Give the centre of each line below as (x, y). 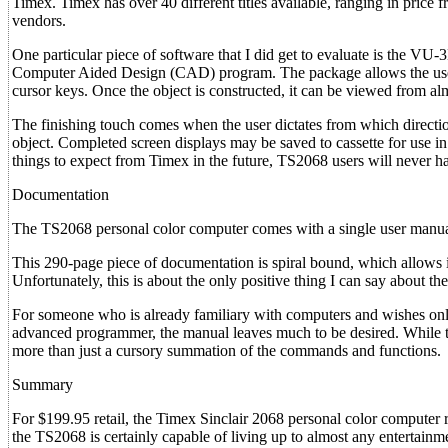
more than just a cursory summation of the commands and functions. (226, 350)
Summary (42, 384)
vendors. (39, 20)
